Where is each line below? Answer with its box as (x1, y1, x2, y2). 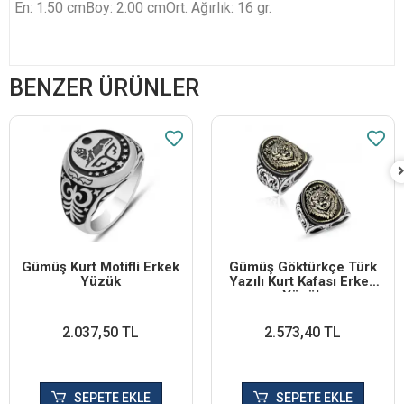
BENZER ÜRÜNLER (9, 74, 199, 101)
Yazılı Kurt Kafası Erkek (229, 272, 377, 289)
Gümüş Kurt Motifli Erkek (22, 258, 180, 275)
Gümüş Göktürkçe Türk (229, 258, 377, 275)
